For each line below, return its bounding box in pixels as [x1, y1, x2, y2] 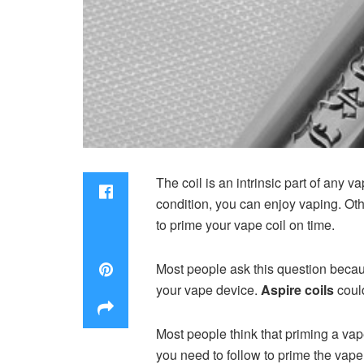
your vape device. [156, 279, 258, 299]
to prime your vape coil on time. [156, 214, 338, 234]
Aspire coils [261, 279, 334, 299]
